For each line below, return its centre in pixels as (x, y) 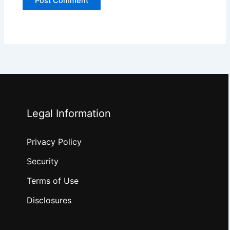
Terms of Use (53, 181)
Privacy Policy (54, 142)
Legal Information (69, 113)
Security (43, 161)
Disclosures (49, 200)
